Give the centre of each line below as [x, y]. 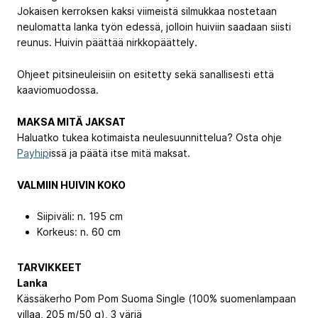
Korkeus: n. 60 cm [79, 232]
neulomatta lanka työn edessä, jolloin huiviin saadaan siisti [154, 27]
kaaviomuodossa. [58, 90]
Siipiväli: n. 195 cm [80, 216]
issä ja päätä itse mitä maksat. [120, 153]
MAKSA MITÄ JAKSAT [71, 121]
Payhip [33, 153]
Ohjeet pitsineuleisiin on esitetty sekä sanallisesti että [146, 75]
